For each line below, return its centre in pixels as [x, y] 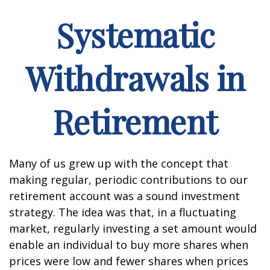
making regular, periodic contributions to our [128, 180]
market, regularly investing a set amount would [133, 228]
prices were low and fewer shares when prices [129, 261]
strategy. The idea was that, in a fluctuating [123, 212]
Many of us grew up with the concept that [119, 163]
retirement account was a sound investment [124, 196]
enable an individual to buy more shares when [129, 245]
